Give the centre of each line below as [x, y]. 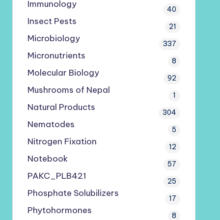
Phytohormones [59, 210]
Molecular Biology [63, 73]
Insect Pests [52, 21]
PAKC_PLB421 [57, 176]
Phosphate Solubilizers [73, 193]
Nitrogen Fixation [62, 141]
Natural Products [61, 107]
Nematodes [51, 124]
